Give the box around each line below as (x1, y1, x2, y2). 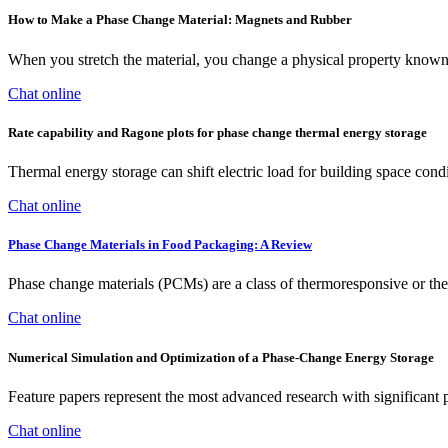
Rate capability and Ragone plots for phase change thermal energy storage (8, 124, 427, 140)
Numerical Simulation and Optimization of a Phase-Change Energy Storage (8, 349, 434, 365)
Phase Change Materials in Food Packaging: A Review (8, 237, 312, 253)
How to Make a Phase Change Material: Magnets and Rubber (8, 12, 352, 28)
